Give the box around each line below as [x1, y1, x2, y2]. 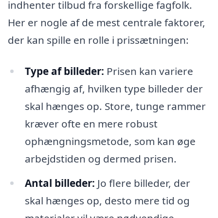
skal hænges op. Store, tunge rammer [24, 99, 206, 113]
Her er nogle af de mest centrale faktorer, [8, 16, 205, 30]
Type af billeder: [24, 64, 104, 78]
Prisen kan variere [104, 64, 193, 78]
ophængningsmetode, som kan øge [24, 134, 196, 148]
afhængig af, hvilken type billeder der [24, 81, 203, 95]
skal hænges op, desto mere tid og [24, 193, 190, 207]
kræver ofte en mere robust [24, 116, 158, 130]
